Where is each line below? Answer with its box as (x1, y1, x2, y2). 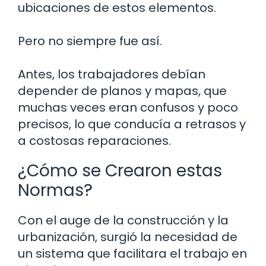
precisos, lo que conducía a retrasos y (18, 115, 246, 132)
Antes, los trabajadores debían (18, 65, 205, 83)
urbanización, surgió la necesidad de (18, 228, 237, 245)
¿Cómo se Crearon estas (18, 159, 222, 182)
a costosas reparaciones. (18, 132, 171, 149)
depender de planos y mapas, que (18, 82, 227, 99)
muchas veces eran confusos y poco (18, 99, 238, 116)
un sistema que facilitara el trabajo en (18, 245, 247, 262)
